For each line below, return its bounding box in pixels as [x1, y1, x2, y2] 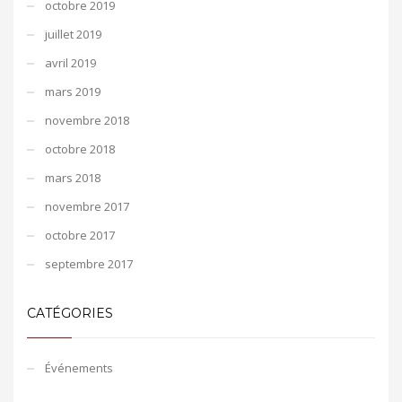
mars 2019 [45, 83, 100, 100]
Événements [45, 359, 113, 376]
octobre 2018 [45, 140, 115, 157]
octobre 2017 [45, 226, 115, 243]
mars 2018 [45, 169, 100, 186]
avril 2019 [45, 54, 96, 71]
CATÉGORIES [27, 304, 113, 321]
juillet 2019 [45, 25, 101, 42]
